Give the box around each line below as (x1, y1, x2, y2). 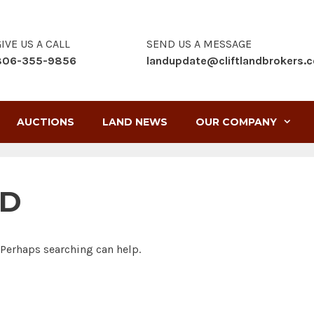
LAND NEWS (102, 115, 168, 128)
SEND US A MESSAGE (146, 37, 252, 51)
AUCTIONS (16, 115, 74, 128)
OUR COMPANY (195, 115, 277, 128)
